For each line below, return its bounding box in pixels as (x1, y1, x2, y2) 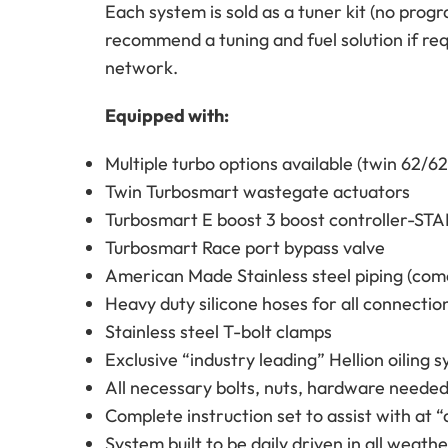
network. (105, 55, 178, 79)
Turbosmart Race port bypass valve (105, 235, 385, 259)
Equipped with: (105, 103, 229, 127)
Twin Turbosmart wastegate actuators (105, 179, 410, 203)
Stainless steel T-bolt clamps (105, 319, 332, 343)
